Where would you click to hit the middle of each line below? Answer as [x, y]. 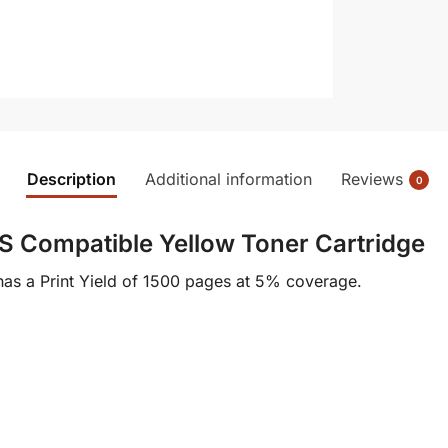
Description [71, 178]
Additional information [228, 178]
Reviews [372, 178]
